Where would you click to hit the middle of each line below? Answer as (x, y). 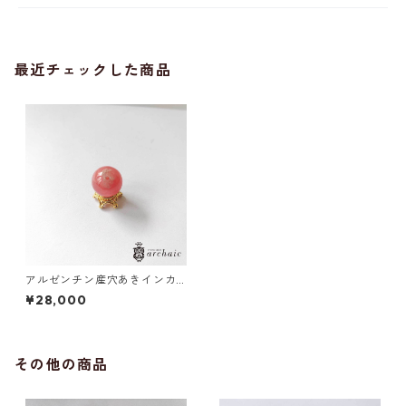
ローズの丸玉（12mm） (88, 293)
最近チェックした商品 (93, 70)
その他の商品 (62, 364)
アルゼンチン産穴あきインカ (101, 280)
